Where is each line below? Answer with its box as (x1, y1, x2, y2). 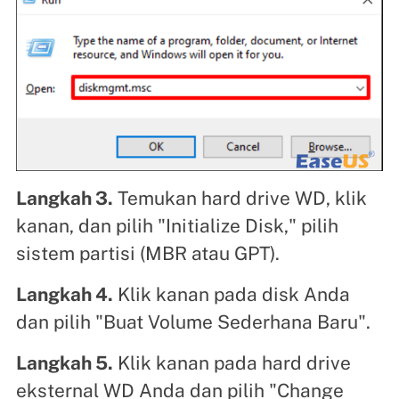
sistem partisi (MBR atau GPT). (15, 242, 280, 265)
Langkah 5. (15, 352, 113, 375)
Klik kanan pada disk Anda (112, 283, 350, 306)
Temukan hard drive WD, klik (112, 187, 367, 210)
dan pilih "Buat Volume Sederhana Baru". (15, 311, 370, 334)
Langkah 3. (15, 187, 113, 210)
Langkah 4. (15, 283, 113, 306)
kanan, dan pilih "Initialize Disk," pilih (15, 215, 338, 238)
